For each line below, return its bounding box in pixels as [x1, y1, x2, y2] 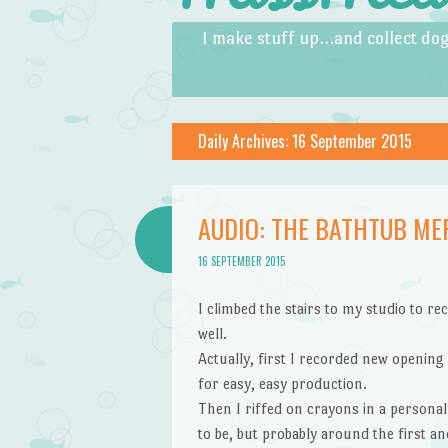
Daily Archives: [197, 128, 292, 153]
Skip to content [172, 25, 270, 43]
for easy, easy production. [197, 374, 367, 392]
